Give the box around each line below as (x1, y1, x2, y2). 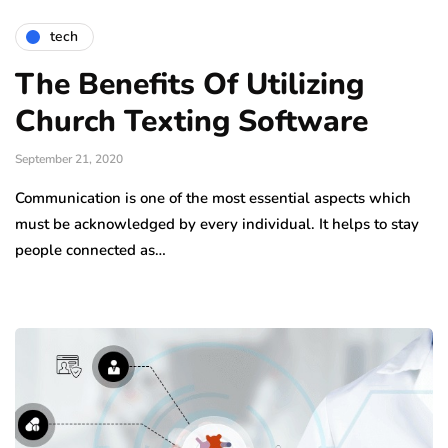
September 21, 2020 (15, 150, 123, 167)
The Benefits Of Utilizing (15, 63, 364, 105)
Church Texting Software (15, 100, 368, 142)
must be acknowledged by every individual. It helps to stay (15, 213, 419, 234)
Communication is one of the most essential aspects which (15, 187, 411, 208)
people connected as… (15, 239, 166, 260)
